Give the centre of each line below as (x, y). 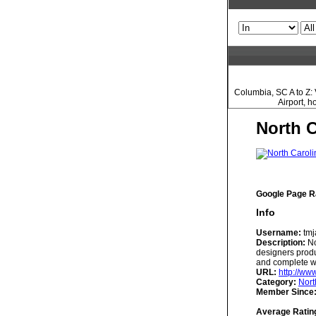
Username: (279, 233)
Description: (281, 243)
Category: (276, 282)
